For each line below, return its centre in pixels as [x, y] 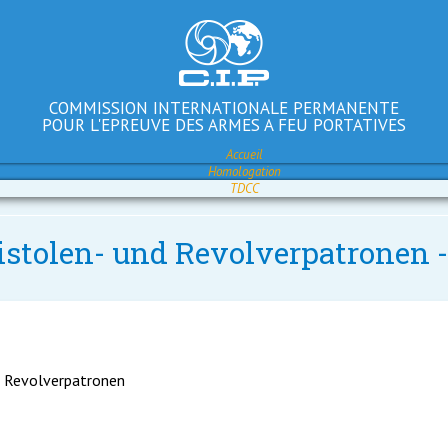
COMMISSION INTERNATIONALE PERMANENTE [224, 108]
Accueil [244, 154]
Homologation [244, 171]
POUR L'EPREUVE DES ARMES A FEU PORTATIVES [224, 125]
